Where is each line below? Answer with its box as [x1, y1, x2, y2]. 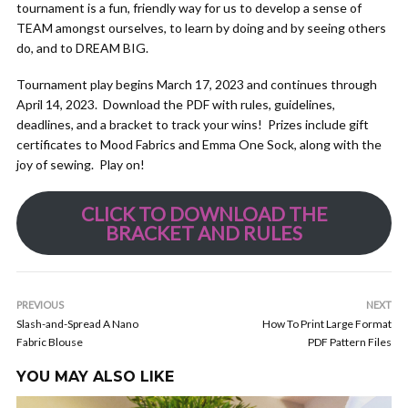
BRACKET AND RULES [106, 221, 302, 244]
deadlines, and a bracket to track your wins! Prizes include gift [16, 117, 369, 132]
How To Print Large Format [262, 317, 392, 331]
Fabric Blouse [16, 335, 83, 349]
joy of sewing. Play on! [16, 157, 145, 172]
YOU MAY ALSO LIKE [16, 368, 174, 385]
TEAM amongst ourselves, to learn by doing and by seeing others [16, 20, 386, 36]
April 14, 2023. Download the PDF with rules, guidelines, [16, 97, 335, 112]
